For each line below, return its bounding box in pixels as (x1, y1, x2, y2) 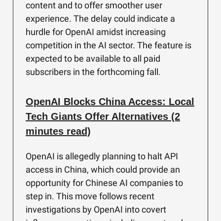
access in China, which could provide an (26, 164, 180, 175)
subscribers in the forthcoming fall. (26, 67, 161, 77)
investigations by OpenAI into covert (26, 204, 166, 215)
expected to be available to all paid (26, 53, 160, 64)
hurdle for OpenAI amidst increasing (26, 27, 166, 37)
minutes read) (26, 126, 91, 137)
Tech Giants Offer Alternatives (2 (26, 111, 180, 122)
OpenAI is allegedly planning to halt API (26, 151, 178, 161)
